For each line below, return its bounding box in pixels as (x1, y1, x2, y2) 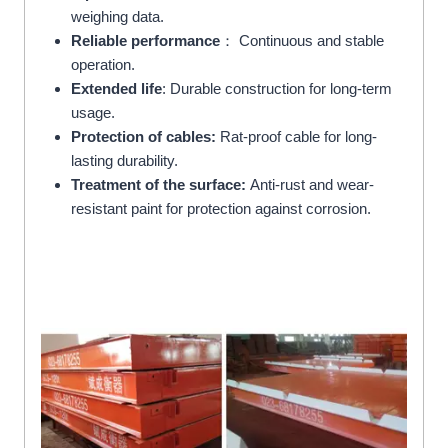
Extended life (71, 79, 162, 97)
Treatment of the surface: (71, 175, 246, 193)
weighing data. (71, 7, 164, 25)
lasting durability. (71, 151, 178, 169)
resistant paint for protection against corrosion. (71, 199, 371, 217)
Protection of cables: (71, 127, 220, 145)
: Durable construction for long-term (162, 79, 392, 97)
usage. (71, 103, 115, 121)
